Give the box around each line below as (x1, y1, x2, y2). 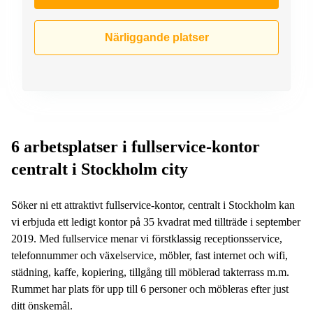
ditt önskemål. (11, 299, 75, 312)
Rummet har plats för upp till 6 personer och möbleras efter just (11, 282, 289, 295)
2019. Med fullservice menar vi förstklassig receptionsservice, (11, 232, 282, 245)
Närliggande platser (104, 31, 209, 43)
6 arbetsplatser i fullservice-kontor (11, 137, 260, 156)
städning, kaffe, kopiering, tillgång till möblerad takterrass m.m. (11, 265, 289, 278)
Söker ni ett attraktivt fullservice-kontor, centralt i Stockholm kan (11, 198, 295, 211)
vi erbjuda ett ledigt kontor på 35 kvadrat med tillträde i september (11, 215, 300, 228)
